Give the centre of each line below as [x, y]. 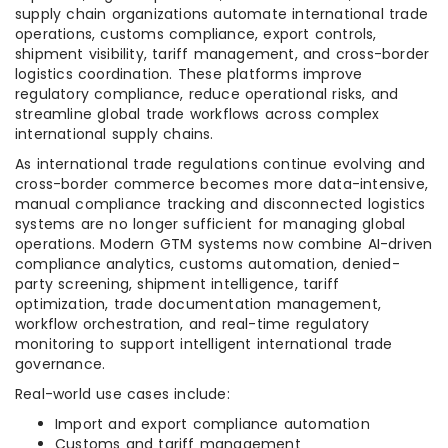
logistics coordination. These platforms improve [189, 74]
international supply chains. [114, 134]
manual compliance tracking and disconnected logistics [220, 204]
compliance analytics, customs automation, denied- [207, 264]
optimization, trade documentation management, [198, 304]
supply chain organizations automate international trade [222, 14]
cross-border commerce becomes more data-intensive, [222, 184]
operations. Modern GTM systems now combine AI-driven [224, 244]
